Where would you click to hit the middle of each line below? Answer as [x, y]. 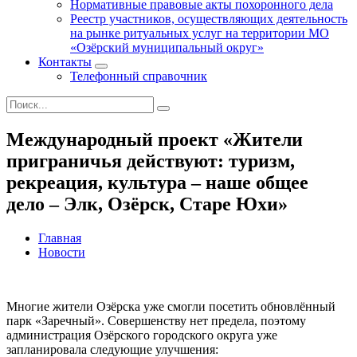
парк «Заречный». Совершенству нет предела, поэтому [156, 320]
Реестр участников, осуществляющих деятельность [209, 19]
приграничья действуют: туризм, [151, 161]
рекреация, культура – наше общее [157, 182]
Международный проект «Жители [155, 139]
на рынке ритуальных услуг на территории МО [200, 33]
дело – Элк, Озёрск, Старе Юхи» [147, 204]
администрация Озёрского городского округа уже [142, 335]
